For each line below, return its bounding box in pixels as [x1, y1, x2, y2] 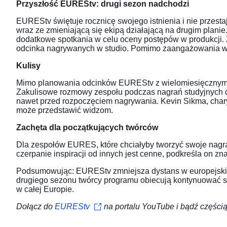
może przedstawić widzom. [16, 106, 113, 115]
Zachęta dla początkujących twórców [16, 123, 158, 132]
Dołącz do [16, 202, 55, 211]
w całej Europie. [16, 185, 74, 194]
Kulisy [16, 61, 41, 70]
